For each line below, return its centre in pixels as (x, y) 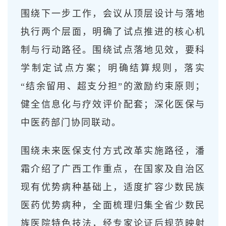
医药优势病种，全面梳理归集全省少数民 (113, 205)
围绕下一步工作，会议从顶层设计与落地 (113, 13)
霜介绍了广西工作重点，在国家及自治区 (113, 169)
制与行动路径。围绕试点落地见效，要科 (113, 50)
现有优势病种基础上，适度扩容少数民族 (113, 187)
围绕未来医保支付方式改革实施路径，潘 (113, 151)
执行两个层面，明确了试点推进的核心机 (113, 32)
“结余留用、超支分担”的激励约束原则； (113, 86)
